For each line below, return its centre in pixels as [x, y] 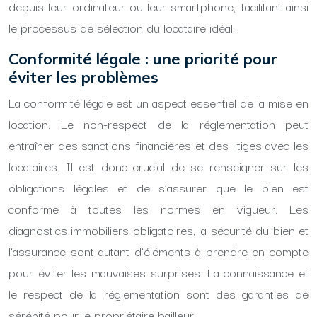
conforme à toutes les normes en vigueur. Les [158, 208]
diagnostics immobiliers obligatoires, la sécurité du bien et [158, 230]
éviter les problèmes [83, 77]
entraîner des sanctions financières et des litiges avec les [158, 145]
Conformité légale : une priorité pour [143, 59]
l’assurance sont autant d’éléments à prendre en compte [158, 251]
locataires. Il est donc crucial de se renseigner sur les [158, 166]
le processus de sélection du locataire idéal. [122, 27]
